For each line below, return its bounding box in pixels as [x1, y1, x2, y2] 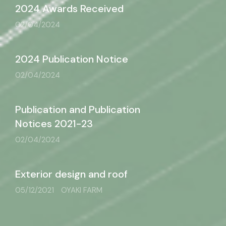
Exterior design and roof [15, 167, 128, 181]
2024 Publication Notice [15, 52, 128, 66]
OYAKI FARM [61, 185, 102, 195]
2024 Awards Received [15, 2, 124, 15]
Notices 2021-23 [15, 117, 93, 130]
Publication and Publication [15, 103, 140, 116]
